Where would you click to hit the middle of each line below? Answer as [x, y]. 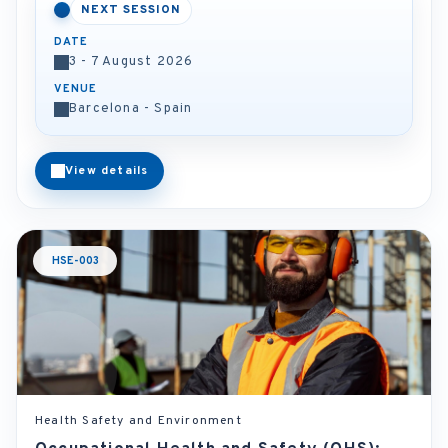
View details [107, 171]
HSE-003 [75, 261]
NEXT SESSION [131, 10]
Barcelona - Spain [131, 109]
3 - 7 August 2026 [131, 62]
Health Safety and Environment [138, 421]
